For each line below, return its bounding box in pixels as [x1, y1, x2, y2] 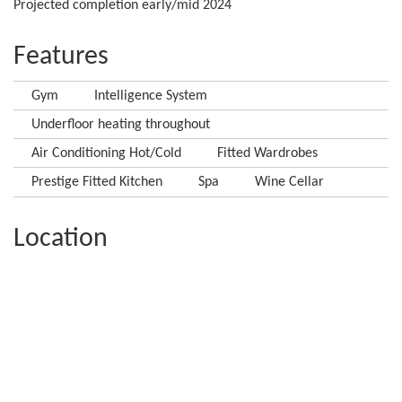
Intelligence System [94, 88, 207, 103]
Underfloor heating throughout [31, 117, 210, 132]
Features [13, 42, 109, 71]
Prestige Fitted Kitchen [31, 174, 162, 189]
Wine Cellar [255, 174, 324, 189]
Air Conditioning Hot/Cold [31, 145, 181, 161]
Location [13, 224, 108, 253]
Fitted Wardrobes [217, 145, 318, 161]
